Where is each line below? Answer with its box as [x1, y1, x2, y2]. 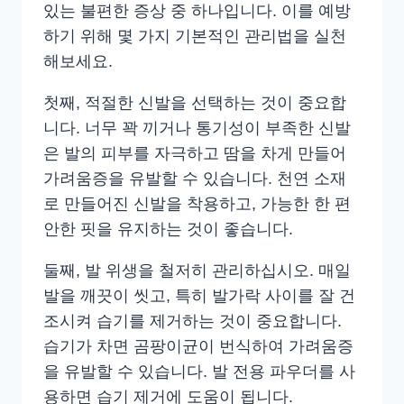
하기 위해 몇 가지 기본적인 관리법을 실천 [43, 26, 346, 45]
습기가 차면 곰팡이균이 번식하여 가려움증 [43, 336, 353, 355]
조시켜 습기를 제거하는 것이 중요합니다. [43, 311, 342, 330]
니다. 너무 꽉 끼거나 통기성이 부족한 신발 [43, 118, 351, 137]
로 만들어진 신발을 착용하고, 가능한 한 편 [43, 194, 351, 213]
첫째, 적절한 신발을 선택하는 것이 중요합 [43, 93, 346, 112]
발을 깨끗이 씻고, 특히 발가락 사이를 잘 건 [43, 286, 355, 305]
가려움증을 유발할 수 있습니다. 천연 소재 [43, 169, 346, 188]
